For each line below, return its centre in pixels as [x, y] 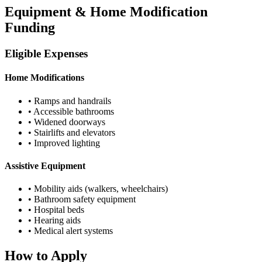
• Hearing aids [54, 220]
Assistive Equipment [45, 166]
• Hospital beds [56, 210]
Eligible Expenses [46, 54]
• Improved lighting [64, 143]
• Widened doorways [67, 122]
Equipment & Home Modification [106, 12]
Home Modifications [44, 78]
